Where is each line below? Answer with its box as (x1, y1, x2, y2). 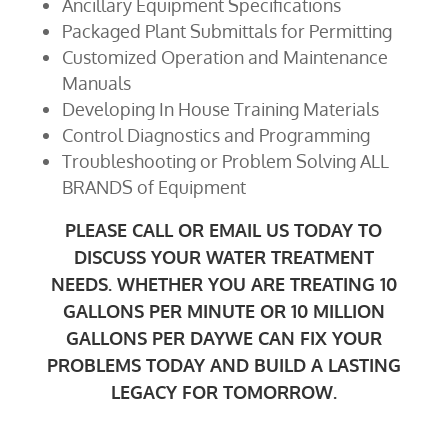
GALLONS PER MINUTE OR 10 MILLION (62, 299, 385, 322)
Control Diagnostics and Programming (61, 123, 370, 146)
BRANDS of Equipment (61, 175, 246, 198)
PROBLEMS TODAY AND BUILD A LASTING (46, 353, 401, 376)
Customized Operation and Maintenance (61, 45, 388, 68)
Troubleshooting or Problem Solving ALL (61, 149, 389, 172)
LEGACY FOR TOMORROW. (110, 380, 337, 403)
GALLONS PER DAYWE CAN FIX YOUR (65, 326, 382, 349)
